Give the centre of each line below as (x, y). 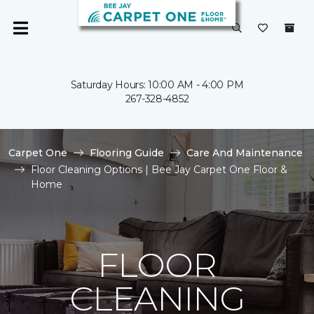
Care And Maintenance (245, 153)
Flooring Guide (127, 153)
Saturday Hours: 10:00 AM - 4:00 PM (157, 85)
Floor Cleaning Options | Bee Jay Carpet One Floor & (159, 170)
